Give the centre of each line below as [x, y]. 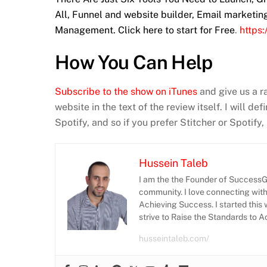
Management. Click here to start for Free [145, 30]
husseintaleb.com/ [174, 239]
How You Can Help [134, 63]
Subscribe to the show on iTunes [126, 92]
